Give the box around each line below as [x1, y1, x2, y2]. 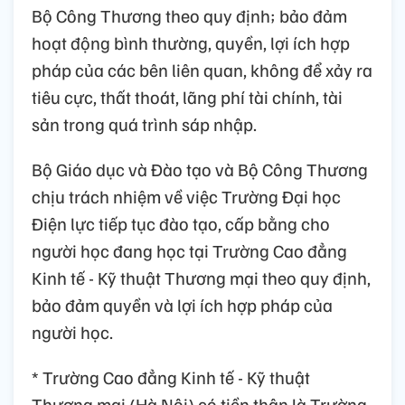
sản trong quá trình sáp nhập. [32, 112, 257, 137]
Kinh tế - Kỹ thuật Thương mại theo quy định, [32, 266, 371, 290]
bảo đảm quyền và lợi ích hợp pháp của [32, 293, 333, 317]
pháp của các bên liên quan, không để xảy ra [32, 58, 372, 82]
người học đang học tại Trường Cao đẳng [32, 239, 347, 263]
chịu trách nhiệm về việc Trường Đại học [32, 184, 341, 209]
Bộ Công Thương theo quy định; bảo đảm [32, 4, 347, 28]
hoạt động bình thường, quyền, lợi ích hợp [32, 31, 350, 55]
